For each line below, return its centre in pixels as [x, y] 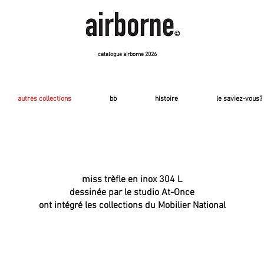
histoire [166, 99]
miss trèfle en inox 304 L [132, 180]
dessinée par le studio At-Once [132, 193]
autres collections [44, 99]
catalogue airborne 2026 [128, 55]
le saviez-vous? [239, 99]
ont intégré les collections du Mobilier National [132, 206]
